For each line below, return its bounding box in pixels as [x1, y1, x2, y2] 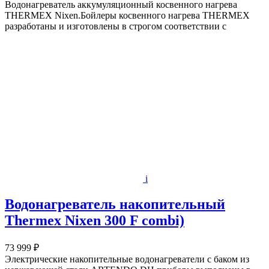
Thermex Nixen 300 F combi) [5, 213, 184, 229]
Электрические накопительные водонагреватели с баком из [5, 254, 249, 265]
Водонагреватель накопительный [5, 196, 225, 213]
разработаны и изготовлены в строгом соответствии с [5, 21, 226, 32]
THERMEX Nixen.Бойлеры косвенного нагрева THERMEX [5, 10, 250, 21]
